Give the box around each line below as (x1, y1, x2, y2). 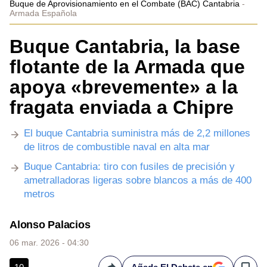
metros (24, 188, 55, 200)
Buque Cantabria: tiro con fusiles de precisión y (24, 161, 235, 172)
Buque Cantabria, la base (10, 36, 240, 57)
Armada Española (10, 8, 77, 18)
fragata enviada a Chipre (10, 97, 234, 118)
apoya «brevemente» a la (10, 76, 238, 98)
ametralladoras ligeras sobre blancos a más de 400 (24, 175, 252, 186)
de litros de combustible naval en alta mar (24, 141, 210, 153)
